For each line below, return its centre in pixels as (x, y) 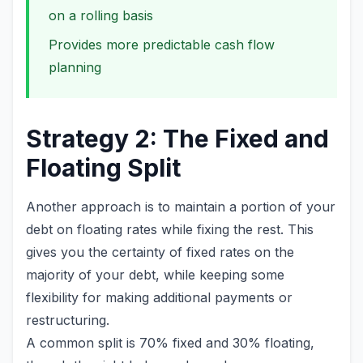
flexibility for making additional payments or (159, 297)
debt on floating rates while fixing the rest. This (170, 229)
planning (75, 67)
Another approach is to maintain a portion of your (181, 207)
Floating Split (103, 168)
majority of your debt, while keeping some (155, 275)
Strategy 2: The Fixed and (177, 139)
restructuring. (68, 320)
